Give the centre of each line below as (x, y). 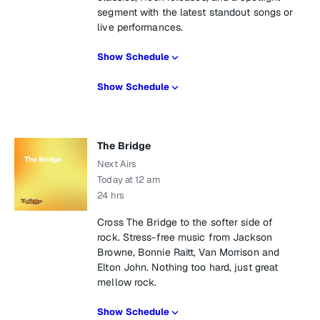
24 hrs (111, 195)
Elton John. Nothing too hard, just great (188, 267)
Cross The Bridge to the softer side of (185, 222)
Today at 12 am (129, 180)
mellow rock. (127, 282)
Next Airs (117, 164)
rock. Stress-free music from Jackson (185, 237)
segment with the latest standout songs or (195, 12)
